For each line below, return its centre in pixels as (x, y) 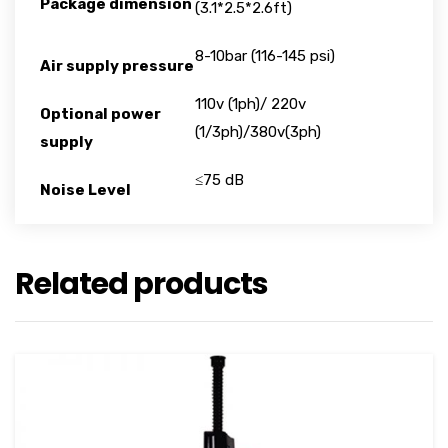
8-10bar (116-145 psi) (265, 56)
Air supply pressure (117, 66)
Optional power (100, 114)
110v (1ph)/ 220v (250, 104)
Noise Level (85, 190)
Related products (141, 284)
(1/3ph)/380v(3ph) (258, 132)
